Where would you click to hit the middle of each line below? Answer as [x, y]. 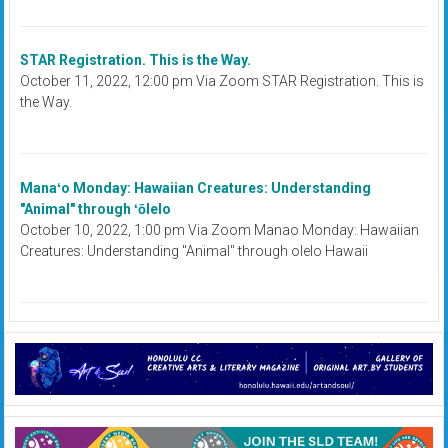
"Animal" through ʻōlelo [96, 208]
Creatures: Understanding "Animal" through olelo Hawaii [194, 250]
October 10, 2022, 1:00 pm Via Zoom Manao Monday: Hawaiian [220, 229]
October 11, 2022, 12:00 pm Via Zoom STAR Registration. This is [222, 81]
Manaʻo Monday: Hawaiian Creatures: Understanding [196, 187]
